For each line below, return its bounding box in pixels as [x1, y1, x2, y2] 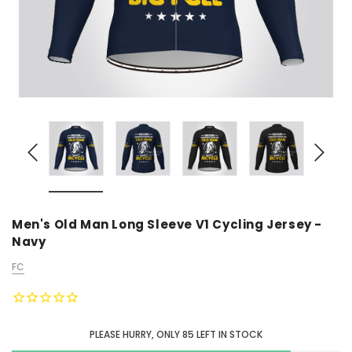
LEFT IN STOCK [196, 328, 262, 342]
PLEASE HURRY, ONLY [90, 328, 180, 342]
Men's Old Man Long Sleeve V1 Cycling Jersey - [12, 215, 323, 233]
